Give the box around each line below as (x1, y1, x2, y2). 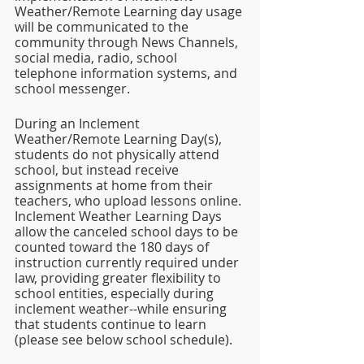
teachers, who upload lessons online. (15, 192, 245, 210)
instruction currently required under (15, 253, 242, 271)
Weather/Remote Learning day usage (15, 2, 245, 20)
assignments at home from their (15, 176, 216, 194)
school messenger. (15, 80, 133, 97)
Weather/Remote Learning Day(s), (15, 130, 225, 148)
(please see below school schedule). (15, 331, 236, 349)
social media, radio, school (15, 49, 180, 67)
